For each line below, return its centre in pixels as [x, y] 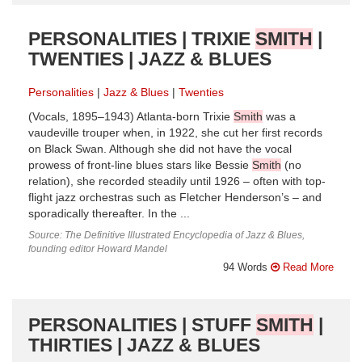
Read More [307, 267]
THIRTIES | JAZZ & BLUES [144, 345]
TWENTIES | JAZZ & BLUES [150, 59]
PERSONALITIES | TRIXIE [142, 38]
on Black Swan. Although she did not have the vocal [160, 149]
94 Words [247, 267]
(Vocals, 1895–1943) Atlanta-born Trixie [131, 116]
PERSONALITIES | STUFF [142, 324]
